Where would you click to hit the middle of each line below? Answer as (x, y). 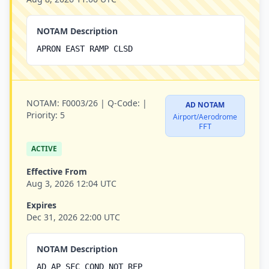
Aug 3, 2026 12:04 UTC (71, 183)
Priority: (42, 115)
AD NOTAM (205, 105)
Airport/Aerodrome (205, 117)
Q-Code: (124, 103)
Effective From (57, 171)
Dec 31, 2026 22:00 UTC (73, 217)
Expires (41, 205)
